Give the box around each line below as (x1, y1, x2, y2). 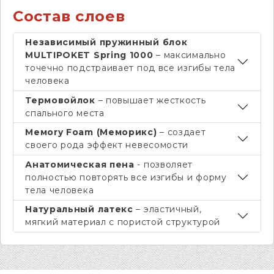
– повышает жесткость (95, 94, 206, 106)
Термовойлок (25, 94, 95, 106)
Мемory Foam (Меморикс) (25, 127, 157, 138)
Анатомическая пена (25, 158, 135, 170)
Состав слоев (13, 7, 125, 26)
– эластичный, (133, 204, 202, 215)
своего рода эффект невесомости (25, 139, 189, 151)
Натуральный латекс (25, 204, 133, 215)
